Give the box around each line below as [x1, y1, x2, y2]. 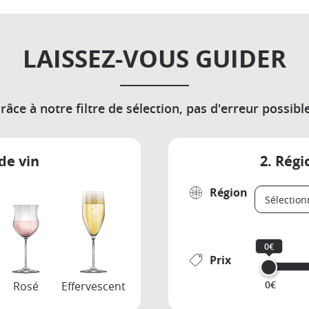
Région [210, 185, 248, 200]
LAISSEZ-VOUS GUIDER [23, 42, 286, 75]
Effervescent [61, 279, 126, 294]
